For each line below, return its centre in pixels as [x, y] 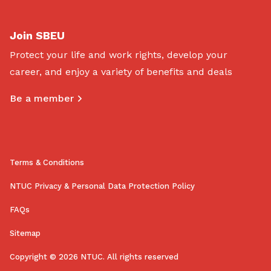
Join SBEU [37, 36]
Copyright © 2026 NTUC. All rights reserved [94, 257]
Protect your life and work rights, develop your [119, 55]
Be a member [42, 99]
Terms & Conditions [47, 163]
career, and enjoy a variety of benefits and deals [121, 72]
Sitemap [25, 233]
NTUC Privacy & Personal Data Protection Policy [102, 186]
